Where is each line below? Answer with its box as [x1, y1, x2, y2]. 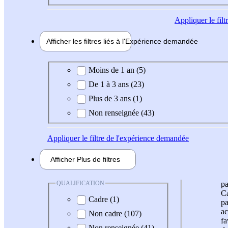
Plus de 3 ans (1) [89, 94, 142, 103]
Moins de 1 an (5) [89, 65, 146, 74]
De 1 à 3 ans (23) [89, 79, 144, 89]
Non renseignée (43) [89, 108, 154, 117]
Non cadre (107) [89, 209, 141, 218]
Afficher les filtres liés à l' [46, 37, 125, 46]
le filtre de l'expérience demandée [80, 133, 189, 142]
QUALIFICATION [56, 179, 104, 187]
